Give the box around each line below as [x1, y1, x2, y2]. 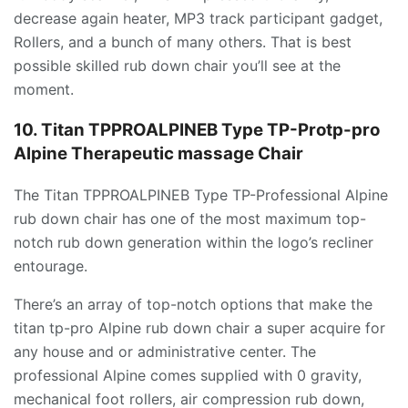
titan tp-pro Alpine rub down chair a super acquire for [14, 318, 385, 337]
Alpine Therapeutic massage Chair [14, 142, 303, 164]
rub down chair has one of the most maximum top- [14, 209, 366, 228]
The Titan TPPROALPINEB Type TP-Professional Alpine [14, 185, 388, 204]
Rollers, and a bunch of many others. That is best [14, 33, 352, 52]
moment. [14, 80, 74, 99]
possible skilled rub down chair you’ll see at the [14, 56, 341, 76]
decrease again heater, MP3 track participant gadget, [14, 9, 382, 28]
